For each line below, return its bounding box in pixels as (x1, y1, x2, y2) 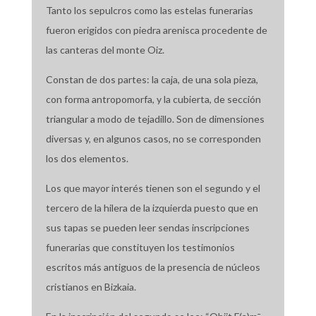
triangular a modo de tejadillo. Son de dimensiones (45, 113, 265, 126)
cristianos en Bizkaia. (45, 281, 136, 293)
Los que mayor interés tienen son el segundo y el (45, 182, 260, 195)
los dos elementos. (45, 152, 128, 165)
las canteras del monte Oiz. (45, 44, 164, 56)
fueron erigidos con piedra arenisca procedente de (45, 24, 267, 37)
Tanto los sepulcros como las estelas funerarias (45, 4, 253, 17)
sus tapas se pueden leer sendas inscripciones (45, 221, 250, 234)
